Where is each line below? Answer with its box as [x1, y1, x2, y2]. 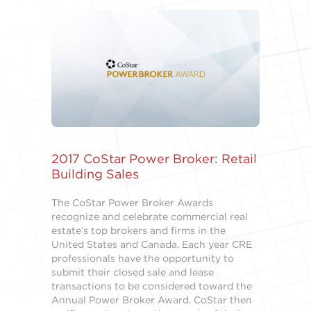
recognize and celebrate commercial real [51, 210, 248, 223]
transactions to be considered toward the [51, 279, 252, 292]
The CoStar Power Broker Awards [51, 196, 213, 209]
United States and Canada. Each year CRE [51, 237, 252, 251]
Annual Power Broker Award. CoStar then [51, 293, 252, 306]
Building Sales [51, 165, 139, 182]
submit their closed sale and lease [51, 265, 214, 278]
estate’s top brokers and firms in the [51, 224, 226, 237]
